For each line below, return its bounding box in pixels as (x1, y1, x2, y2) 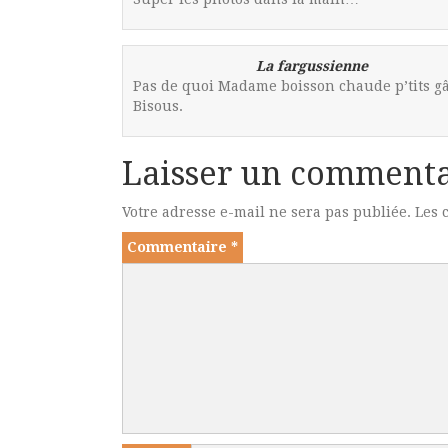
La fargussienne (256, 57, 368, 74)
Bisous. (133, 97, 183, 114)
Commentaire (127, 238, 231, 255)
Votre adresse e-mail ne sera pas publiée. (122, 203, 411, 220)
